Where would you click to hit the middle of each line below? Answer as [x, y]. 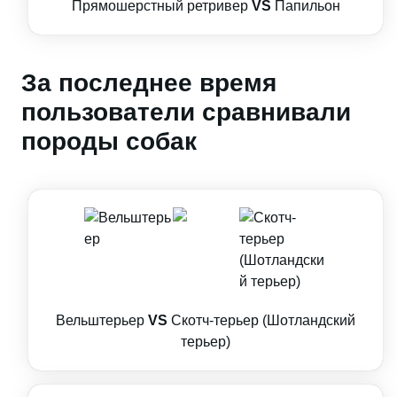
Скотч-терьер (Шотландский [263, 320]
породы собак [109, 141]
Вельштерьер [100, 320]
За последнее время [149, 83]
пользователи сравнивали [186, 112]
